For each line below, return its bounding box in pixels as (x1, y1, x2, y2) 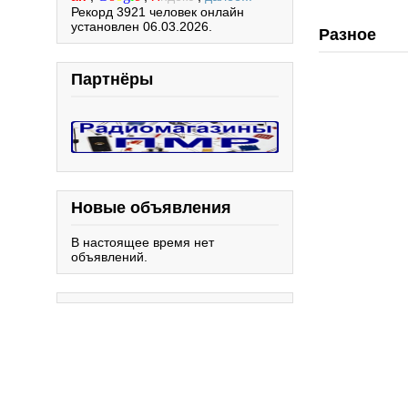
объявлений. (71, 249, 148, 264)
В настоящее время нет (71, 234, 214, 250)
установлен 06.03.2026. (71, 19, 212, 34)
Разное (319, 25, 376, 44)
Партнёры (71, 70, 153, 88)
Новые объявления (71, 198, 231, 217)
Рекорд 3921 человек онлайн (71, 5, 244, 19)
